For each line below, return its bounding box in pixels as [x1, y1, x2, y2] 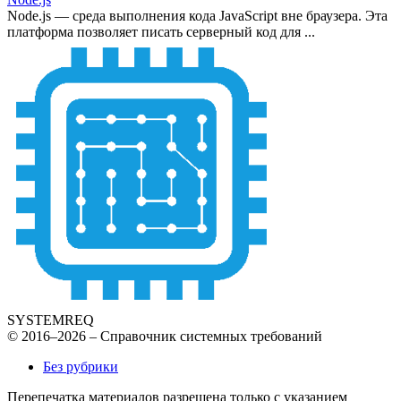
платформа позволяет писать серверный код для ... [7, 23, 315, 39]
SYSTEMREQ [7, 311, 94, 328]
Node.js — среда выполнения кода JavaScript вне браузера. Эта [7, 7, 388, 23]
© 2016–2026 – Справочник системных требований [7, 328, 322, 344]
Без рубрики [43, 358, 118, 374]
